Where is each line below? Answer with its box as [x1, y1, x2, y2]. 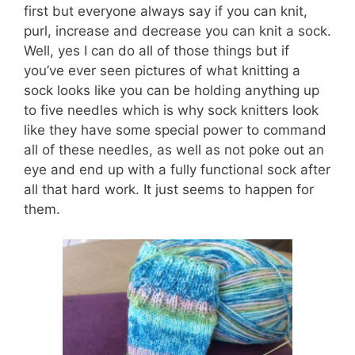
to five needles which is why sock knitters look [24, 101, 319, 118]
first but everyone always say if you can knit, [24, 2, 307, 19]
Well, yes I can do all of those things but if [24, 42, 289, 59]
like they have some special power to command [24, 121, 326, 138]
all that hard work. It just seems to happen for [24, 181, 314, 197]
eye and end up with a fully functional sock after [24, 161, 330, 177]
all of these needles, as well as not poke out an [24, 141, 324, 158]
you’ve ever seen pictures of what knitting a [24, 62, 300, 78]
